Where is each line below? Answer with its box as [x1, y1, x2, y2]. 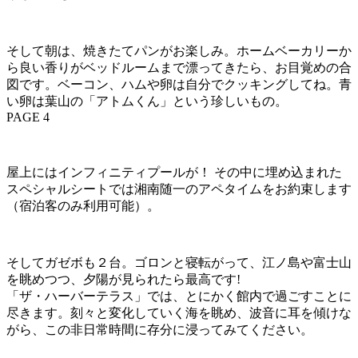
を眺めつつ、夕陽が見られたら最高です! [6, 272, 241, 286]
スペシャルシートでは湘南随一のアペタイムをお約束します [6, 181, 352, 196]
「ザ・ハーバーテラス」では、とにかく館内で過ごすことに [6, 288, 352, 303]
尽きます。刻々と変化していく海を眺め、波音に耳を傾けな [6, 305, 352, 320]
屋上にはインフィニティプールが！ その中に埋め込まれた [6, 165, 342, 179]
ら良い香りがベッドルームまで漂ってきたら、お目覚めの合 [6, 60, 352, 74]
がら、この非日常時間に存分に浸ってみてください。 [6, 322, 313, 336]
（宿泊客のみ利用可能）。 [6, 198, 160, 213]
